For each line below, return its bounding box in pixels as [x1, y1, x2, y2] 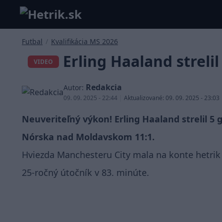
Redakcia [86, 82, 122, 93]
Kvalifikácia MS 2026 [51, 37, 118, 46]
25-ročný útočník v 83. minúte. [22, 166, 149, 178]
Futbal [22, 37, 43, 46]
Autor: [63, 83, 84, 92]
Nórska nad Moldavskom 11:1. [22, 131, 155, 143]
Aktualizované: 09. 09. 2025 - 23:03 [124, 94, 220, 102]
